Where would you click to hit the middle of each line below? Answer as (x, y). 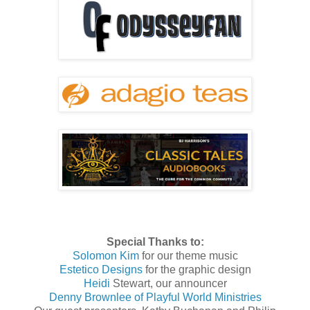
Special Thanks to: (155, 242)
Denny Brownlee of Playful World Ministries (155, 298)
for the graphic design (197, 270)
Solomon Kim (106, 256)
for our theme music (188, 256)
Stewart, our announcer (170, 284)
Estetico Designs (101, 270)
